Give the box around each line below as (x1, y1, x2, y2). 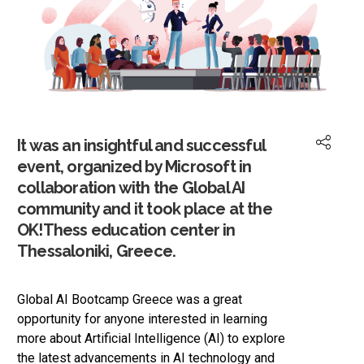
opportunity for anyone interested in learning (17, 311, 267, 327)
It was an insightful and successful (17, 136, 265, 156)
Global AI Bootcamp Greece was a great (17, 292, 242, 308)
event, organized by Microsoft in (17, 157, 252, 177)
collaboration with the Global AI (17, 178, 245, 198)
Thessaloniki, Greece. (17, 241, 176, 262)
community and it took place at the (17, 199, 272, 219)
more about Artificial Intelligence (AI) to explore (17, 331, 285, 347)
